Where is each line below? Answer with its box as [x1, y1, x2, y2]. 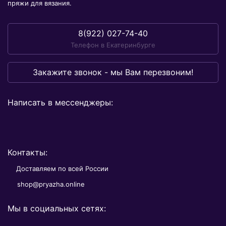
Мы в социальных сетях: [8, 203, 106, 213]
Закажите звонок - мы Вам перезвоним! [33, 67, 193, 77]
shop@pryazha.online [17, 180, 85, 188]
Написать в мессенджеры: [8, 97, 113, 107]
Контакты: [8, 147, 47, 157]
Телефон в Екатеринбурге [71, 41, 155, 49]
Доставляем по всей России [16, 164, 108, 173]
